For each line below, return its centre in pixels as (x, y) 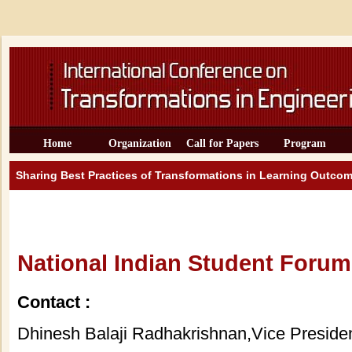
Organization (140, 143)
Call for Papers (222, 143)
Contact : (54, 302)
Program (305, 143)
